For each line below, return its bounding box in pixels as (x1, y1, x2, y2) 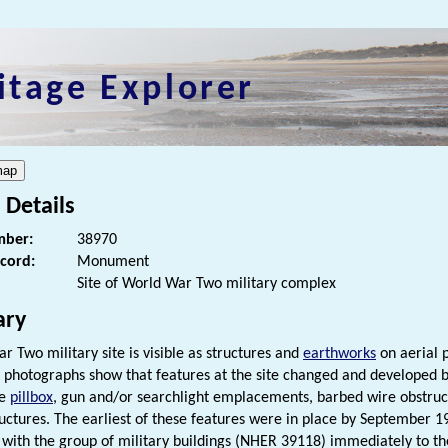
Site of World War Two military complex (77, 276, 336, 293)
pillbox (10, 390, 53, 407)
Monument (77, 254, 149, 271)
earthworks (303, 346, 376, 363)
